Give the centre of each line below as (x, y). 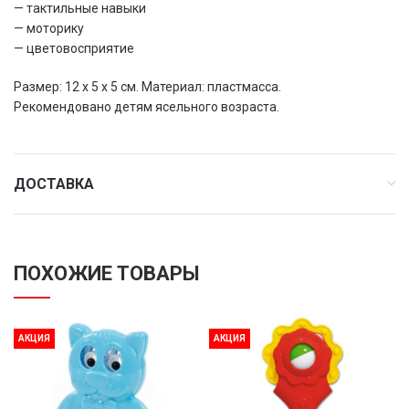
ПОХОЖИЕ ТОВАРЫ (107, 273)
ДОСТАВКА (54, 184)
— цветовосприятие (74, 48)
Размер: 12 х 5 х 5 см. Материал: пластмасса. (147, 87)
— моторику (49, 28)
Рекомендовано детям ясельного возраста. (147, 107)
